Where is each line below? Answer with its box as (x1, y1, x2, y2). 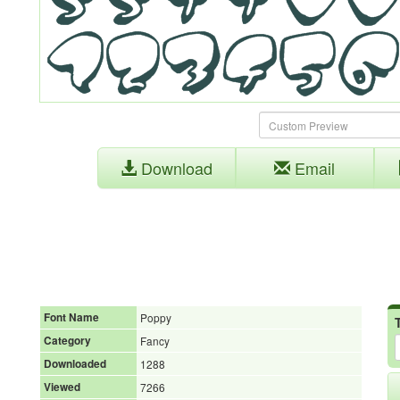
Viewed (44, 379, 80, 395)
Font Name (44, 310, 99, 325)
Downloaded (44, 356, 106, 371)
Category (44, 333, 91, 348)
